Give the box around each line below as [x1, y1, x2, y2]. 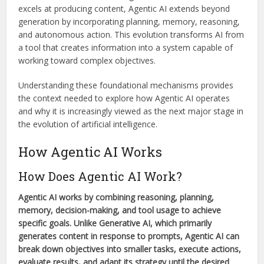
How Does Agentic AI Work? [18, 168, 183, 184]
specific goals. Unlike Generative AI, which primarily [18, 217, 212, 229]
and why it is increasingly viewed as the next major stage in [18, 105, 244, 117]
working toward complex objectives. [18, 54, 156, 66]
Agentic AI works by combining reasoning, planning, [18, 191, 214, 203]
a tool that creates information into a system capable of [18, 41, 233, 53]
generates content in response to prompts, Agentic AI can [18, 230, 240, 242]
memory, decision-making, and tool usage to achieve [18, 204, 222, 216]
